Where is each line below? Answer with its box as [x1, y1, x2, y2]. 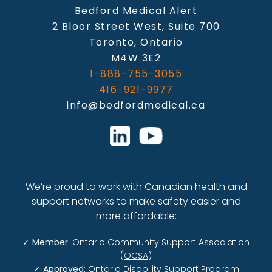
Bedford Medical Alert [74, 4, 198, 18]
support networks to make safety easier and [31, 194, 241, 208]
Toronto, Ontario [89, 35, 183, 50]
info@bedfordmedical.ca [67, 98, 205, 113]
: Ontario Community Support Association [68, 236, 250, 248]
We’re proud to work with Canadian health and [25, 179, 247, 194]
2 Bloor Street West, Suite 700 [52, 19, 220, 34]
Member [32, 236, 68, 248]
